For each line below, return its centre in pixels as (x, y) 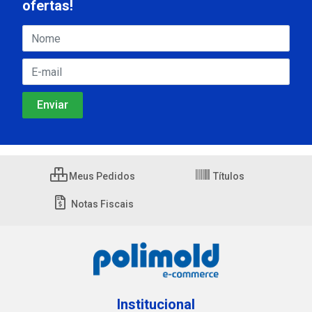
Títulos (228, 176)
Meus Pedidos (101, 176)
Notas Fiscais (101, 204)
